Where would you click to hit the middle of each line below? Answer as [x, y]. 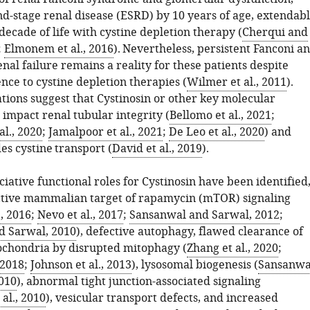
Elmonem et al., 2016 [58, 49]
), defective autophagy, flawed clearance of [189, 232]
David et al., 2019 [157, 149]
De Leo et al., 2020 [216, 132]
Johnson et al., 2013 [81, 265]
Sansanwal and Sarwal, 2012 [204, 215]
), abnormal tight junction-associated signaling [138, 282]
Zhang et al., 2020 [232, 248]
